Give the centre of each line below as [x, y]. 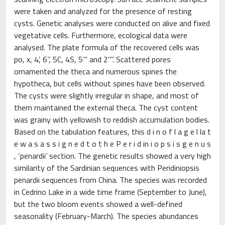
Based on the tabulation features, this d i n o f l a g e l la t [113, 132]
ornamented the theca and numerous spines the [95, 71]
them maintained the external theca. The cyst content [106, 107]
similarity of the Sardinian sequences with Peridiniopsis [107, 168]
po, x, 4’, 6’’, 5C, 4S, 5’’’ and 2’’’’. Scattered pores [92, 59]
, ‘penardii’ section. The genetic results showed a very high [113, 156]
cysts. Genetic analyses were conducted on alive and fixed [112, 23]
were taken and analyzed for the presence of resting [103, 11]
